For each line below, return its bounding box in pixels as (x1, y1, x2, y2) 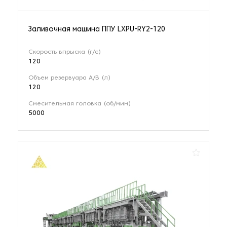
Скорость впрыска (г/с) (28, 49, 101, 56)
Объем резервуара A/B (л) (28, 75, 110, 82)
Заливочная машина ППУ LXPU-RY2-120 (28, 26, 165, 33)
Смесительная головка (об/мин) (28, 101, 131, 107)
